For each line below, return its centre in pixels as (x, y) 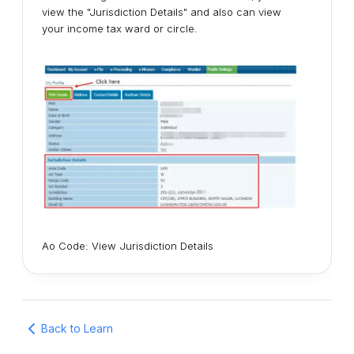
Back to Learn (77, 329)
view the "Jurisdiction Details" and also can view (162, 12)
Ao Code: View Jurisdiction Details (128, 245)
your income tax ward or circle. (120, 29)
